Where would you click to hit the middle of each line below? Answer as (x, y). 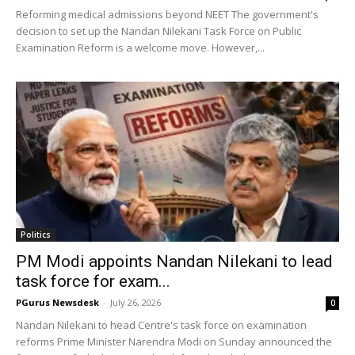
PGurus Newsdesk (57, 302)
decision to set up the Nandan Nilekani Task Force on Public (158, 31)
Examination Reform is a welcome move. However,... (140, 48)
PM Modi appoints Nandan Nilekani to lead (174, 261)
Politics (36, 234)
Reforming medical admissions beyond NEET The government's (167, 15)
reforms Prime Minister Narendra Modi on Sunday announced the (174, 341)
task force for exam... (93, 281)
